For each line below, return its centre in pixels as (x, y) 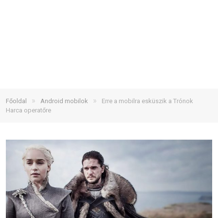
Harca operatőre (28, 110)
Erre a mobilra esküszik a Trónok (147, 101)
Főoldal (16, 101)
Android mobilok (64, 101)
